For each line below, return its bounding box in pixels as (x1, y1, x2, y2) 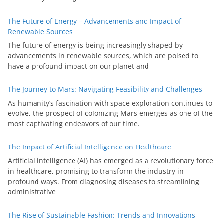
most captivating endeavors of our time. (8, 119, 140, 129)
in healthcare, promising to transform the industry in (8, 166, 184, 176)
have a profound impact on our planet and (8, 61, 149, 71)
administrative (8, 187, 56, 197)
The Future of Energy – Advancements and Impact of (8, 16, 181, 26)
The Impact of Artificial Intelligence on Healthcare (8, 142, 171, 152)
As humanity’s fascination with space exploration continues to (8, 98, 212, 108)
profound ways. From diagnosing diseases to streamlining (8, 177, 199, 186)
